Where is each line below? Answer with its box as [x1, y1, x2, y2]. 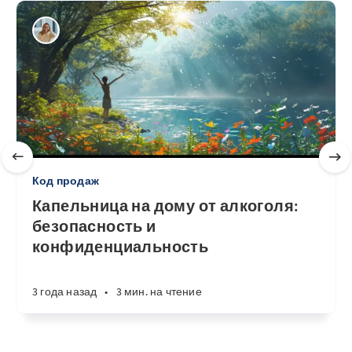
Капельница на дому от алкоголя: [32, 196, 299, 215]
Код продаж [32, 174, 99, 188]
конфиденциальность [32, 236, 209, 256]
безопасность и [32, 216, 156, 236]
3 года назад [32, 284, 97, 299]
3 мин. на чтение [115, 284, 202, 299]
